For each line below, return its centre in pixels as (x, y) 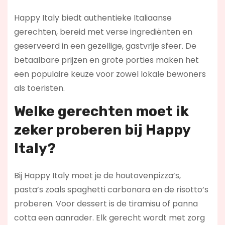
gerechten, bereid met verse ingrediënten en (103, 32)
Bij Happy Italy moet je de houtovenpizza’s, (97, 176)
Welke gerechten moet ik (101, 111)
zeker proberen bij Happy (102, 130)
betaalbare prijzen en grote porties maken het (106, 60)
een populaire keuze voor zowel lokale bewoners (110, 74)
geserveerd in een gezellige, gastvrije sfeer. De (105, 46)
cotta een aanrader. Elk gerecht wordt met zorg (109, 218)
